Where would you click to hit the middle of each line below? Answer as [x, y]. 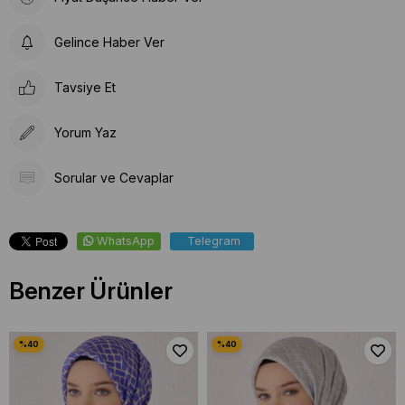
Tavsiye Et [85, 88]
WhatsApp [126, 240]
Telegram [214, 240]
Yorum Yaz [85, 133]
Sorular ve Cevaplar [114, 178]
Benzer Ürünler [91, 290]
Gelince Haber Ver [109, 42]
